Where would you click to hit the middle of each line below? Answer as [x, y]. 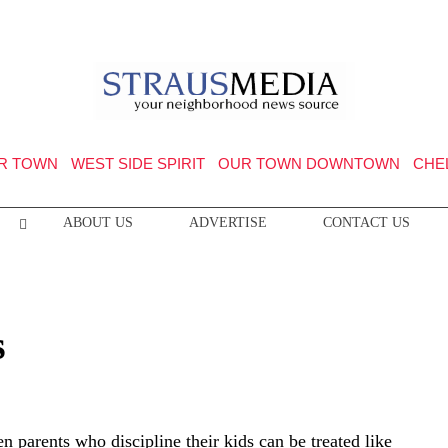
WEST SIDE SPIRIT [137, 163]
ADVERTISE [227, 222]
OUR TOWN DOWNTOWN [308, 163]
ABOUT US [97, 222]
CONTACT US [366, 222]
